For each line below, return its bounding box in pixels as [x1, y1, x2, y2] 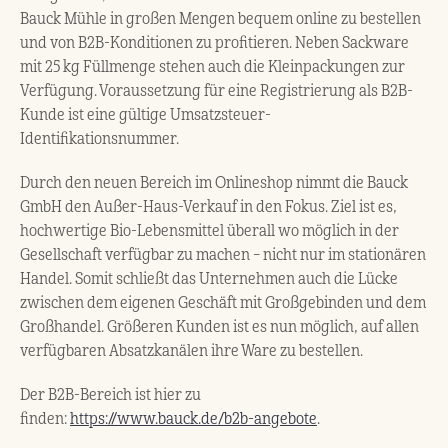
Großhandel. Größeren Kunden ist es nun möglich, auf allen [20, 316, 419, 337]
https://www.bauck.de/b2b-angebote [70, 408, 317, 429]
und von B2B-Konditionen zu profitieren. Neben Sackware [20, 32, 409, 53]
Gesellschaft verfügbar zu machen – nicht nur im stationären [20, 244, 426, 265]
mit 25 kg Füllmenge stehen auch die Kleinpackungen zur [20, 56, 405, 77]
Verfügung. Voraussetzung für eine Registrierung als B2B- [20, 80, 413, 101]
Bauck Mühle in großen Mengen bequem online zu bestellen [20, 8, 421, 29]
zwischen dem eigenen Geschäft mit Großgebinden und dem [20, 292, 426, 313]
